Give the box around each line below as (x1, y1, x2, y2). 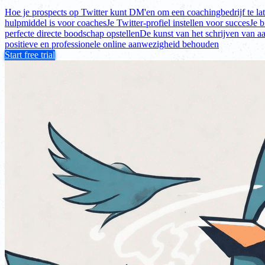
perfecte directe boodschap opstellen (5, 28, 140, 38)
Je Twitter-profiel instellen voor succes (106, 17, 250, 28)
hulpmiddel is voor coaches (5, 17, 106, 28)
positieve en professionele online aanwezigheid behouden (5, 38, 219, 49)
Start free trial (5, 49, 55, 60)
